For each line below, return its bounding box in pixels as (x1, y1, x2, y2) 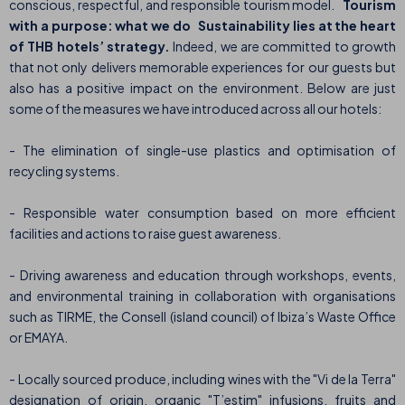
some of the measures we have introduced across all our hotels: (9, 100, 381, 118)
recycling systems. (9, 163, 119, 180)
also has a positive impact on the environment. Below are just (9, 80, 396, 97)
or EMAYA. (9, 329, 68, 346)
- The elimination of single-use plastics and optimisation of (9, 142, 396, 159)
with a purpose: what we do (9, 17, 191, 34)
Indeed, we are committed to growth (173, 38, 397, 55)
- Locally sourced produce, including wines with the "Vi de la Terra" (9, 371, 396, 388)
